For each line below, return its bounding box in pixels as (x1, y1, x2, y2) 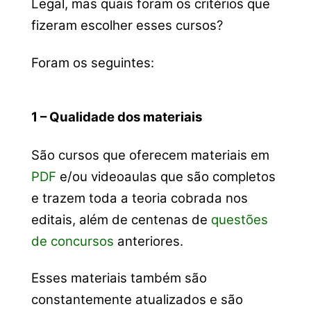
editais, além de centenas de (31, 211, 211, 228)
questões (210, 211, 268, 228)
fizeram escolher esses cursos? (31, 17, 223, 34)
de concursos (31, 233, 114, 249)
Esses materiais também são (31, 270, 207, 287)
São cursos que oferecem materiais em (31, 146, 269, 163)
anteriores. (113, 233, 183, 249)
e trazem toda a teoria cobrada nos (31, 190, 248, 206)
